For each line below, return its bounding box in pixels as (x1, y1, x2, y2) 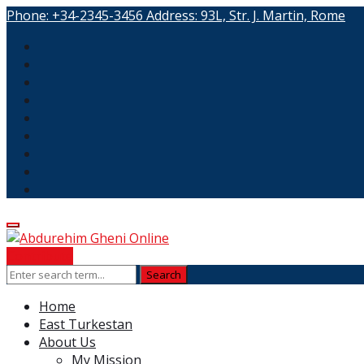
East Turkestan (39, 315, 132, 333)
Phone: (6, 6, 52, 24)
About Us (39, 333, 96, 351)
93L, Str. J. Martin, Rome (201, 6, 345, 24)
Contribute (6, 247, 73, 265)
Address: (146, 6, 201, 24)
